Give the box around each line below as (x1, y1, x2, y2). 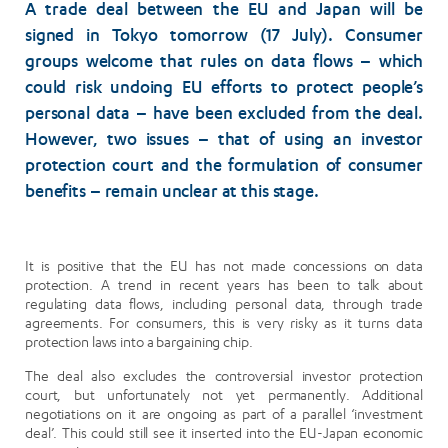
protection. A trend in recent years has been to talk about (25, 276, 423, 294)
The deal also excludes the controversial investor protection (25, 367, 423, 385)
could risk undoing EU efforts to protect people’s (25, 80, 423, 100)
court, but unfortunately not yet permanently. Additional (25, 386, 423, 404)
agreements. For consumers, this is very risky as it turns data (25, 314, 423, 332)
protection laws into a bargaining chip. (25, 333, 253, 351)
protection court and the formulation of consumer (25, 158, 423, 178)
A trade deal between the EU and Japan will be (25, 2, 423, 22)
